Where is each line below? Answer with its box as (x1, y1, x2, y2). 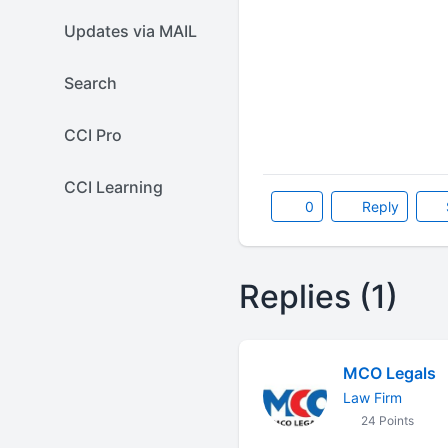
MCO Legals (342, 363, 436, 383)
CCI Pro (64, 125, 122, 145)
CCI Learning (64, 177, 163, 197)
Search (64, 73, 117, 93)
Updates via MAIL (64, 21, 197, 41)
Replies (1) (238, 277, 398, 316)
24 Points (357, 413, 414, 428)
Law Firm (342, 389, 402, 406)
